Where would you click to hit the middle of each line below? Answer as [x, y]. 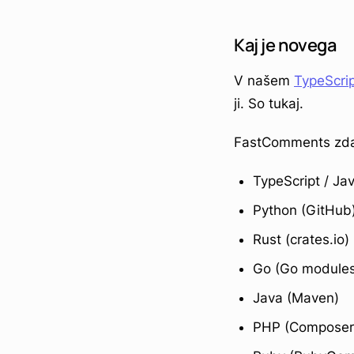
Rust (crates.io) [301, 239]
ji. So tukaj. [269, 103]
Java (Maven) [296, 298]
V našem [264, 80]
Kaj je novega [285, 45]
